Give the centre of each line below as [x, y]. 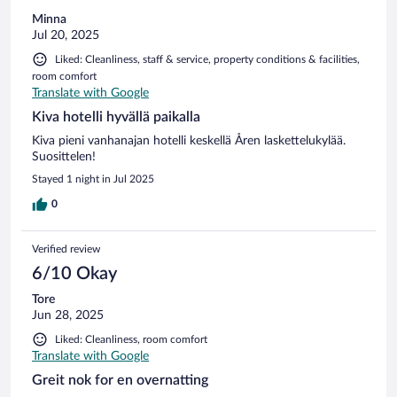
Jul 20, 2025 [66, 35]
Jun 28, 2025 [68, 315]
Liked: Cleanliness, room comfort [131, 339]
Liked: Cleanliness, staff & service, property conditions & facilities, [207, 59]
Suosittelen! [64, 156]
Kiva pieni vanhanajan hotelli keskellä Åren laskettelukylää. [189, 140]
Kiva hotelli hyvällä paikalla [116, 117]
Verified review [66, 249]
